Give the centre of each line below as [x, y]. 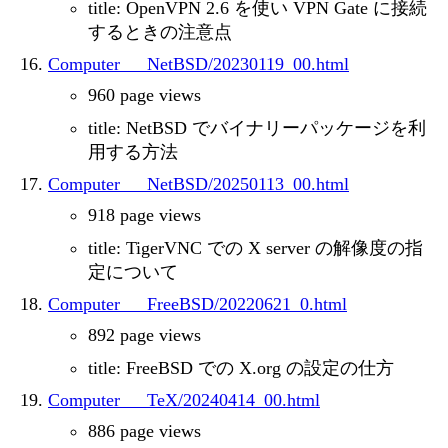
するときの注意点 [160, 32]
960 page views [144, 95]
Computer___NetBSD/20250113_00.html [198, 184]
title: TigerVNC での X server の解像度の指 [255, 248]
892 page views [144, 335]
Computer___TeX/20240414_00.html [184, 400]
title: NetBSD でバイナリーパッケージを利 [257, 128]
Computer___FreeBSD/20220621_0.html [197, 304]
